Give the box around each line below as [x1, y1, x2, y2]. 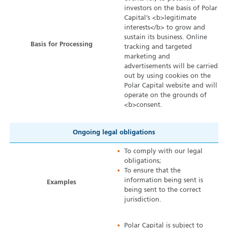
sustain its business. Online [124, 34, 208, 41]
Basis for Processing [31, 41, 93, 48]
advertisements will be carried [124, 63, 218, 70]
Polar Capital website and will [124, 82, 218, 90]
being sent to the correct [124, 187, 202, 194]
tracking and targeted [124, 44, 192, 51]
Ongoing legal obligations [72, 129, 155, 136]
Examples [47, 179, 77, 186]
